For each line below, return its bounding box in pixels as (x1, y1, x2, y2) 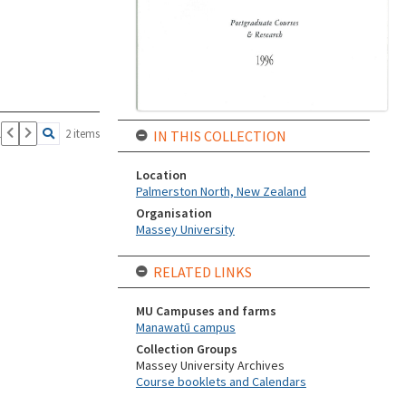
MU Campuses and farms (135, 303, 276, 320)
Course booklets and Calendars (135, 373, 306, 391)
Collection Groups (135, 341, 237, 358)
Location (135, 167, 187, 184)
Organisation (135, 205, 212, 222)
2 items (64, 126, 100, 141)
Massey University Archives (135, 357, 285, 374)
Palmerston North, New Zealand (135, 183, 306, 200)
